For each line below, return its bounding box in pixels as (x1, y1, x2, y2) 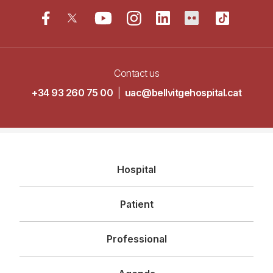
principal (19, 175, 88, 197)
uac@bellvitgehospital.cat (124, 87, 241, 99)
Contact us (114, 66, 159, 79)
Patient (119, 198, 154, 211)
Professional (106, 233, 167, 246)
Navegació (19, 152, 104, 175)
